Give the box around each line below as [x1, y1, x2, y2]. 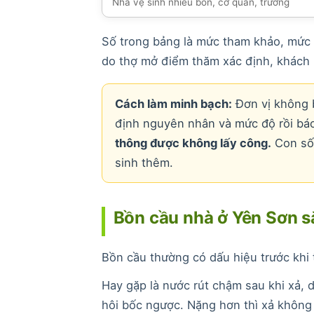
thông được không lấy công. [114, 135, 271, 150]
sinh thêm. [114, 155, 173, 170]
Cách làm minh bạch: [114, 96, 232, 111]
